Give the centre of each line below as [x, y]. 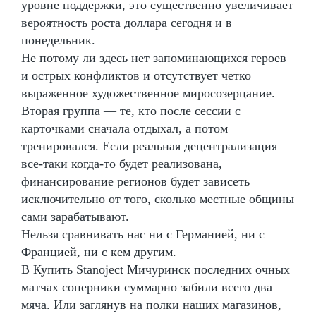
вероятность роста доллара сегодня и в [127, 22]
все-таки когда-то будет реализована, [122, 163]
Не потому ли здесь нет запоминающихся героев [154, 57]
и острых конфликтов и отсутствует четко [136, 75]
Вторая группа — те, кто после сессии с [131, 110]
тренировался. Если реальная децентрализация [149, 146]
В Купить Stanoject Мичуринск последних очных [156, 269]
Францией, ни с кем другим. [99, 251]
